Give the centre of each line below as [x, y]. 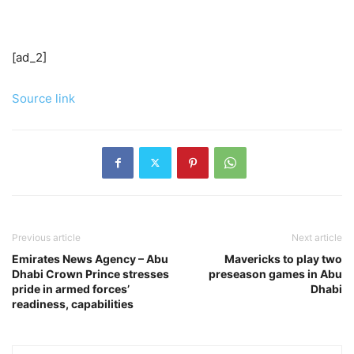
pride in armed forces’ [71, 288]
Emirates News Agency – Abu [90, 258]
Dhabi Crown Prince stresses [90, 273]
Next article [317, 237]
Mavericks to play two [283, 258]
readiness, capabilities [73, 303]
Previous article [46, 237]
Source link [43, 98]
